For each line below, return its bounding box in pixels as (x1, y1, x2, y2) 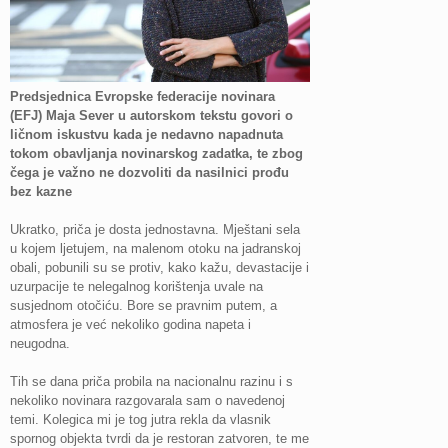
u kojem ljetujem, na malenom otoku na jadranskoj (10, 241, 301, 257)
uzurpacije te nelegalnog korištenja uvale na (10, 279, 263, 295)
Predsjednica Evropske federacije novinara (10, 89, 275, 105)
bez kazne (10, 184, 76, 200)
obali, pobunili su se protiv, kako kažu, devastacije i (10, 260, 309, 276)
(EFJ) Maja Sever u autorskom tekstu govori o (10, 108, 293, 124)
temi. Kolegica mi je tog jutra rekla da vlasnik (10, 412, 271, 428)
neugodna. (10, 336, 70, 352)
